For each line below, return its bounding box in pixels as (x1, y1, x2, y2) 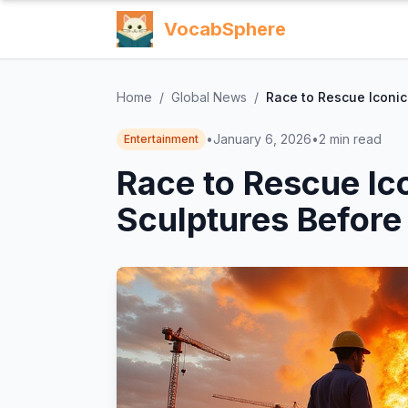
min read (330, 131, 382, 147)
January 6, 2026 (213, 131, 311, 147)
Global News (171, 89, 247, 105)
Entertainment (124, 132, 199, 146)
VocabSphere (164, 18, 286, 40)
